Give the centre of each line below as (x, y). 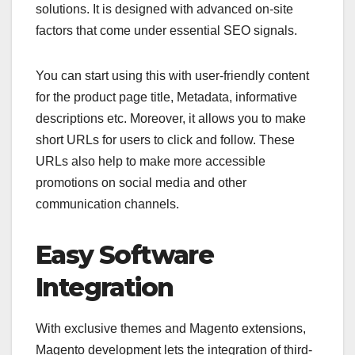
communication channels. (107, 204)
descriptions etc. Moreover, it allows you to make (171, 118)
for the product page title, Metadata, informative (166, 97)
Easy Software (125, 254)
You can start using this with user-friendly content (172, 75)
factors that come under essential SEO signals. (166, 30)
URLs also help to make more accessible (151, 161)
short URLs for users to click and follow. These (165, 139)
